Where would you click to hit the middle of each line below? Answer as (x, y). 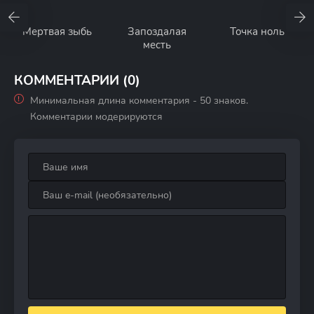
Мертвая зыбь (57, 32)
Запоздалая (157, 32)
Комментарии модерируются (96, 117)
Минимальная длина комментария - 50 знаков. (139, 101)
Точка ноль (257, 32)
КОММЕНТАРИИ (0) (77, 81)
